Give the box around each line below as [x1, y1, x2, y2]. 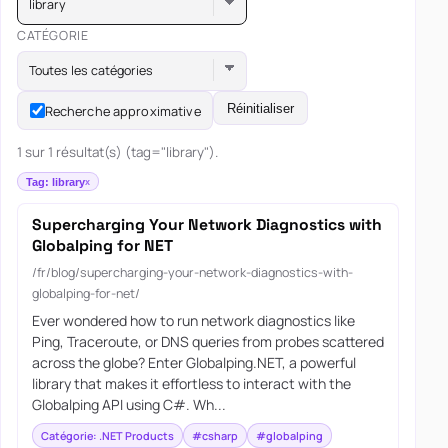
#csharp [191, 427, 238, 443]
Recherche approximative [44, 101, 201, 120]
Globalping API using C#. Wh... [31, 395, 226, 415]
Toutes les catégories [29, 62, 154, 80]
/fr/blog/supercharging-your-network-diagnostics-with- [31, 264, 353, 282]
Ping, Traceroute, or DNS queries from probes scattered [31, 332, 384, 352]
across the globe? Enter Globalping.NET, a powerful [31, 353, 356, 373]
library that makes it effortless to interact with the [31, 374, 351, 394]
